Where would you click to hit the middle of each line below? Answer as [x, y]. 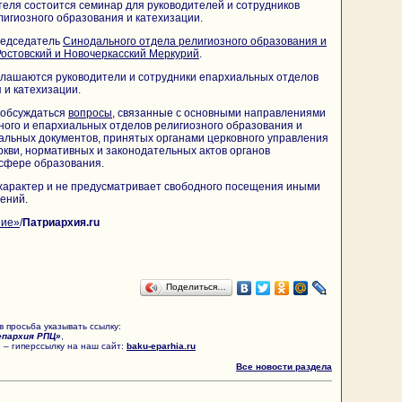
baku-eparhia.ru [161, 345]
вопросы [90, 113]
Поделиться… [196, 286]
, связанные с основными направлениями [219, 113]
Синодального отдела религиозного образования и [195, 41]
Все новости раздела [284, 366]
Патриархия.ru [61, 222]
